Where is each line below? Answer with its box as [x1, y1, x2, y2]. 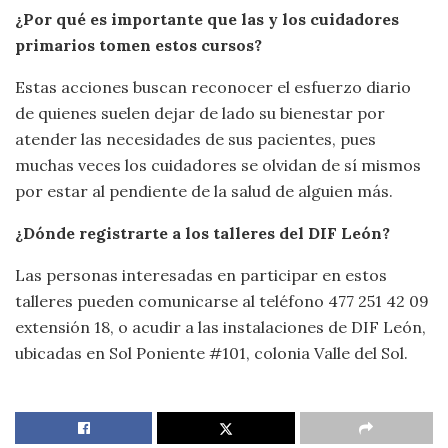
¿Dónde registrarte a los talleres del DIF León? [15, 223, 390, 244]
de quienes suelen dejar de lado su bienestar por [15, 103, 385, 124]
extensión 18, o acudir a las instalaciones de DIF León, [15, 317, 426, 338]
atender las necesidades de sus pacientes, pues [15, 129, 376, 150]
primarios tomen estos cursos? [15, 35, 262, 56]
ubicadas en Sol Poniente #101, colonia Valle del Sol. [15, 343, 408, 364]
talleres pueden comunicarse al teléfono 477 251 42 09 [15, 291, 429, 312]
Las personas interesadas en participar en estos [15, 265, 387, 286]
